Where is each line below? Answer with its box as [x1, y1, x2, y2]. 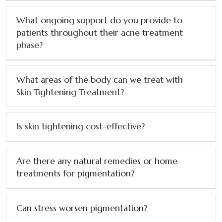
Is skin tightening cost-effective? [16, 120, 145, 132]
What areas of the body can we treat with [16, 74, 183, 85]
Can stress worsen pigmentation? [16, 202, 147, 214]
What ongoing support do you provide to [16, 14, 182, 26]
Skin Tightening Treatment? [16, 86, 124, 98]
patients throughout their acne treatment [16, 27, 183, 38]
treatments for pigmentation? [16, 167, 134, 179]
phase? [16, 39, 43, 51]
